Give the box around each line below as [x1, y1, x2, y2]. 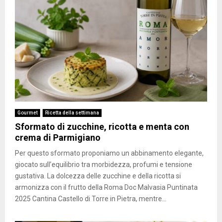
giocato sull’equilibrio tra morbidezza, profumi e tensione [15, 160, 192, 168]
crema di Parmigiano [15, 132, 101, 143]
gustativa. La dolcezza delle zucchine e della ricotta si [15, 171, 181, 180]
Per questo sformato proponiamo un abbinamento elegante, [15, 149, 204, 157]
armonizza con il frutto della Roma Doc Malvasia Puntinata [15, 183, 198, 191]
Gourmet [17, 110, 38, 115]
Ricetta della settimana [45, 110, 99, 115]
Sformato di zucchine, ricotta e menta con [15, 121, 189, 132]
